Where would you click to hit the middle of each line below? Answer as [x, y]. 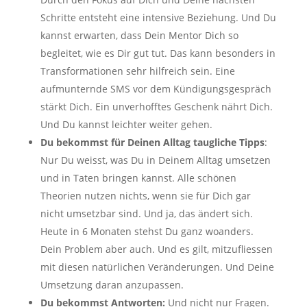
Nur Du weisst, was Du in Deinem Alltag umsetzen [155, 160]
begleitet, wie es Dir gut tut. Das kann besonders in [158, 53]
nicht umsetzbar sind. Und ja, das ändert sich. [146, 213]
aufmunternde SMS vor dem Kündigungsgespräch [156, 88]
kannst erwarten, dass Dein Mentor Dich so [139, 35]
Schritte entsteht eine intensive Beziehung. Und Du [158, 17]
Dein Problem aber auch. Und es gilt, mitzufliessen [156, 249]
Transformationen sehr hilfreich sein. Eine [137, 71]
